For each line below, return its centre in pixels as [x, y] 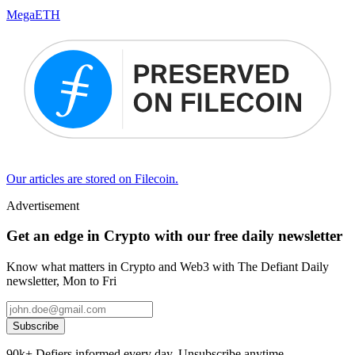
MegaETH [33, 15]
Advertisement [43, 205]
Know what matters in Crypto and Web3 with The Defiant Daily [168, 267]
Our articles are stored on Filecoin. [92, 178]
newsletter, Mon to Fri [61, 281]
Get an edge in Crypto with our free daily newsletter [174, 236]
